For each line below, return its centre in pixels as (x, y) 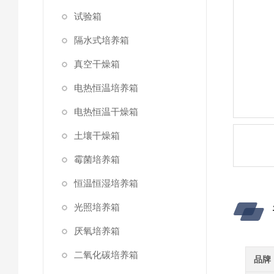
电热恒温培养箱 (106, 88)
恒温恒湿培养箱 (106, 183)
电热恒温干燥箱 (106, 112)
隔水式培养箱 (102, 40)
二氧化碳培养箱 (106, 255)
